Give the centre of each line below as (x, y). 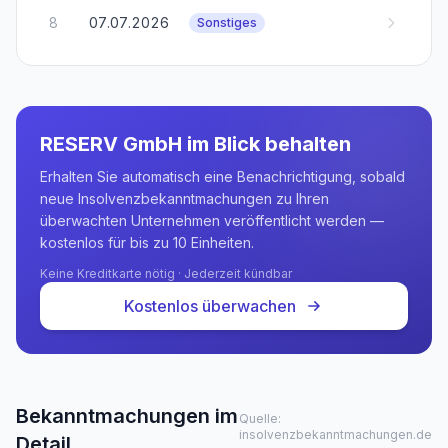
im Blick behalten (266, 144)
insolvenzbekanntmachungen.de (335, 434)
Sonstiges (227, 22)
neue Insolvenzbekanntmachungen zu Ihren (184, 198)
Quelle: (260, 418)
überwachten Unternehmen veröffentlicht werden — (212, 220)
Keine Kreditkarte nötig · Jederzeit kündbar (166, 273)
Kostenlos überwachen (210, 306)
